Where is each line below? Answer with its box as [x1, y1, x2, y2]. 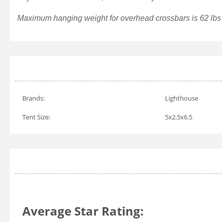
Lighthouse [165, 93, 198, 103]
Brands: [22, 93, 45, 103]
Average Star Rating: [22, 203, 144, 220]
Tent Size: [22, 112, 50, 121]
